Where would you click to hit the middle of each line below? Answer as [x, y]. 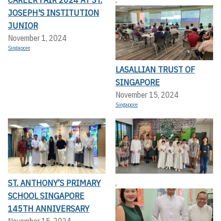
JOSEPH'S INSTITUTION [54, 12]
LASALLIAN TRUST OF [155, 70]
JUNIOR [23, 25]
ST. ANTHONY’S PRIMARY [54, 183]
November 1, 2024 [37, 38]
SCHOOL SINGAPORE [46, 195]
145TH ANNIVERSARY [49, 208]
